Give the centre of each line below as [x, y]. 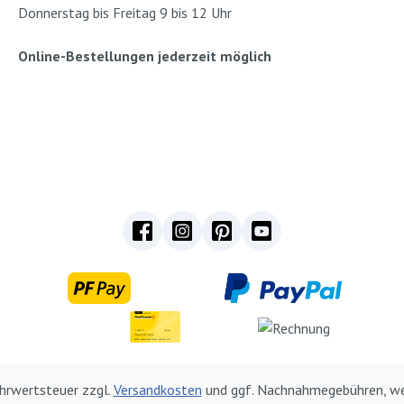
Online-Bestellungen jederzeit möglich [145, 56]
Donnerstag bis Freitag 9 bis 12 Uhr [125, 13]
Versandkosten [157, 390]
